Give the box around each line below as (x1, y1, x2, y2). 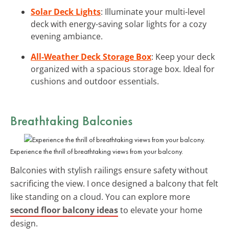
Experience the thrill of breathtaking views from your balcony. (10, 146, 183, 156)
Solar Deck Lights (31, 6, 101, 17)
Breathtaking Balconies (10, 111, 132, 129)
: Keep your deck (151, 51, 215, 62)
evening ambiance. (31, 30, 103, 42)
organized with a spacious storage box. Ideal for (31, 63, 215, 75)
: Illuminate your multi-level (101, 6, 205, 17)
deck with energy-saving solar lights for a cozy (31, 18, 207, 30)
